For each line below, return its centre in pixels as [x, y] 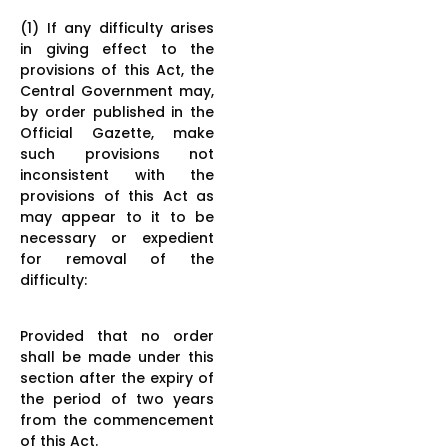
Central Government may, [117, 90]
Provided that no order [117, 335]
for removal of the [117, 258]
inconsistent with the [117, 174]
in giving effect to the [117, 48]
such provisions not [117, 153]
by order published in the [117, 111]
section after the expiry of [117, 377]
